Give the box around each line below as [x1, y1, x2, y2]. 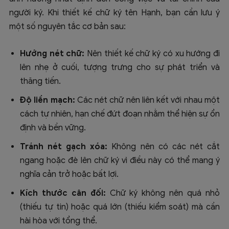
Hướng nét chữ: [20, 49, 85, 59]
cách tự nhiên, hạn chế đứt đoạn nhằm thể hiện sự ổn [20, 109, 220, 120]
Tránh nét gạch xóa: [20, 142, 108, 152]
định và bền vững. [20, 123, 86, 133]
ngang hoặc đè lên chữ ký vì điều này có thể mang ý [20, 155, 220, 166]
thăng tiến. [20, 76, 61, 87]
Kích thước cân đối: [20, 188, 106, 199]
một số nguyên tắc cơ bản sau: [9, 21, 126, 32]
